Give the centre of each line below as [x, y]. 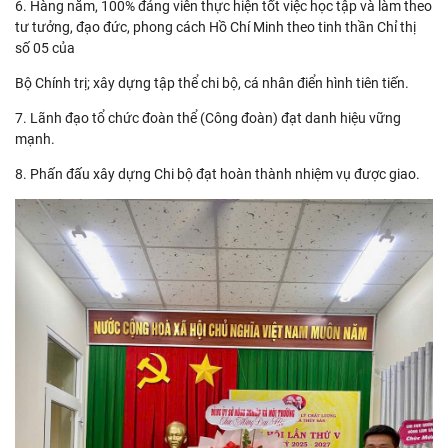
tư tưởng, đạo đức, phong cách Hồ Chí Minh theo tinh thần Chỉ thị [215, 26]
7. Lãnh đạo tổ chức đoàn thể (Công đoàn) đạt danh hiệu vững [208, 117]
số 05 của [45, 47]
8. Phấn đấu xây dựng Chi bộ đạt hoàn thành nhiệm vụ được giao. [217, 173]
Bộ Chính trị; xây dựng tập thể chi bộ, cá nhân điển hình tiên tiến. [212, 82]
